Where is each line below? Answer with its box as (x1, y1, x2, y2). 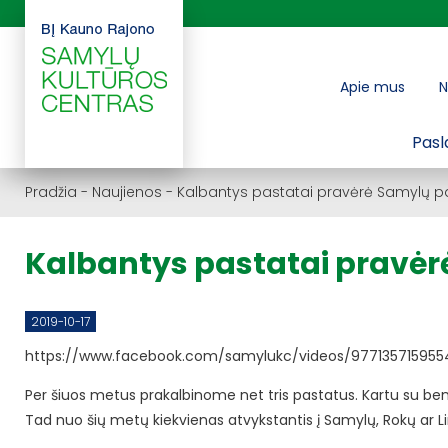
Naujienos (92, 182, 162, 202)
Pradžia (25, 182, 77, 202)
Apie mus (340, 77, 405, 97)
